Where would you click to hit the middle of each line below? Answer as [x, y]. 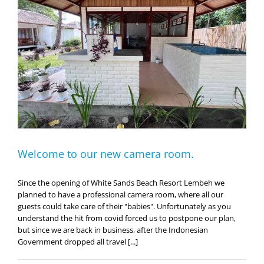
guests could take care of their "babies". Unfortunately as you [124, 206]
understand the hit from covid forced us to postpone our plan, [127, 218]
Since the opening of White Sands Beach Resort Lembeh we [121, 182]
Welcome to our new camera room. [106, 154]
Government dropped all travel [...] [78, 241]
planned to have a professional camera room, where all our [121, 194]
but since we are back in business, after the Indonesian [113, 230]
